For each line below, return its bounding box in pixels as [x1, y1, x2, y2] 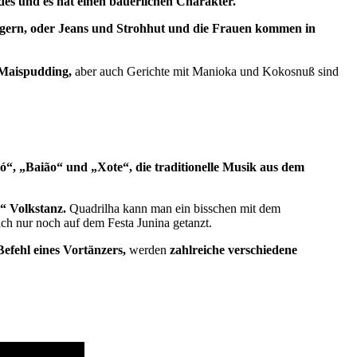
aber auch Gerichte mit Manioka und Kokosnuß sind [72, 64, 339, 78]
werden [126, 242, 170, 257]
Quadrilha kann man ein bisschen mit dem [66, 201, 280, 215]
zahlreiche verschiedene [170, 242, 297, 257]
